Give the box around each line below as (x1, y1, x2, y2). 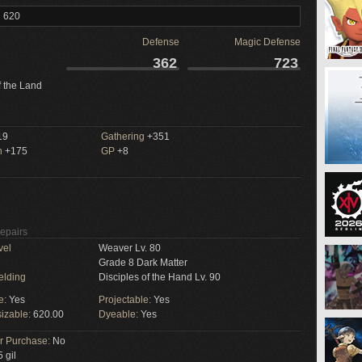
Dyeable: (99, 309, 141, 320)
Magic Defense (234, 36, 301, 48)
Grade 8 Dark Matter (99, 257, 187, 268)
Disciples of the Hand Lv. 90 (99, 271, 221, 283)
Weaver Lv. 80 (99, 242, 161, 254)
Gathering (101, 131, 145, 142)
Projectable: (99, 294, 154, 305)
